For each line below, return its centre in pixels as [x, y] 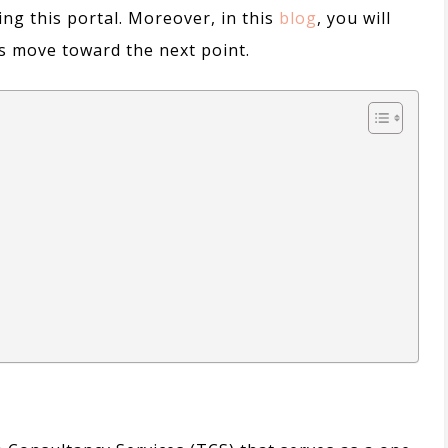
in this [247, 18]
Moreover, [172, 18]
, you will [354, 18]
